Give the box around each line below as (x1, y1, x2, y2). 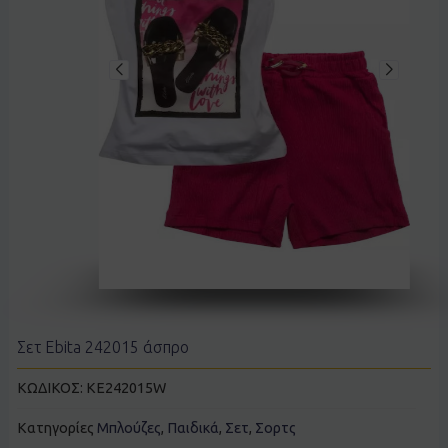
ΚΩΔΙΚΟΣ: (16, 380, 86, 397)
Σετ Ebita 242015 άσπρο (16, 337, 189, 356)
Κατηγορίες (16, 420, 94, 437)
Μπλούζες (96, 420, 161, 437)
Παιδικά (166, 420, 219, 437)
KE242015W (85, 380, 166, 397)
